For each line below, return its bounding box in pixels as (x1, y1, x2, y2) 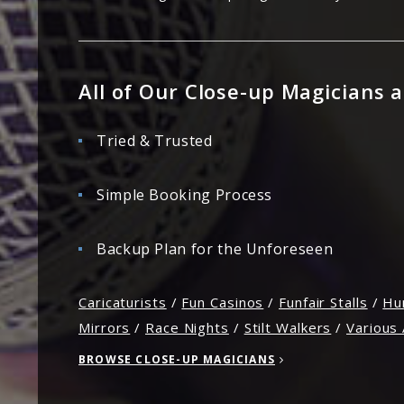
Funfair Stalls (279, 293, 368, 311)
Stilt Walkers (243, 318, 332, 336)
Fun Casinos (181, 293, 264, 311)
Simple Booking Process (96, 185, 273, 205)
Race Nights (145, 318, 229, 336)
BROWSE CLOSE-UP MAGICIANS (78, 352, 275, 367)
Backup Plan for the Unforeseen (96, 239, 334, 259)
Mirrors (78, 318, 131, 336)
